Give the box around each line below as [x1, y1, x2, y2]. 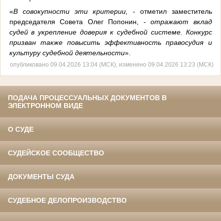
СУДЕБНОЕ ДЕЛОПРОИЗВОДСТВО [8, 196, 127, 205]
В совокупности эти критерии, [13, 7, 133, 16]
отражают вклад [150, 18, 212, 26]
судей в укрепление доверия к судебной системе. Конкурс [9, 28, 212, 37]
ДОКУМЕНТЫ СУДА [8, 173, 74, 181]
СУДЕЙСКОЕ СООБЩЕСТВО [8, 149, 104, 157]
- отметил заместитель [132, 7, 212, 16]
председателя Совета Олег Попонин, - [9, 18, 150, 26]
